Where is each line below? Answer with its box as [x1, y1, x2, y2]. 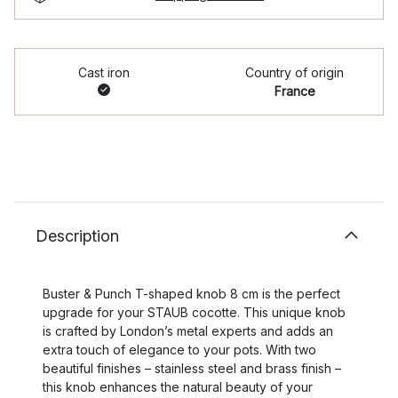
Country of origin [245, 65, 344, 80]
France [274, 84, 315, 99]
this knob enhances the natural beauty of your [43, 379, 313, 394]
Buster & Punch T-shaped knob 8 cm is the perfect [43, 286, 340, 301]
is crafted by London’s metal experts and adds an [43, 323, 333, 338]
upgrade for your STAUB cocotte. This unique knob [43, 305, 346, 320]
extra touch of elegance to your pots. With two [43, 342, 316, 357]
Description [36, 227, 119, 245]
